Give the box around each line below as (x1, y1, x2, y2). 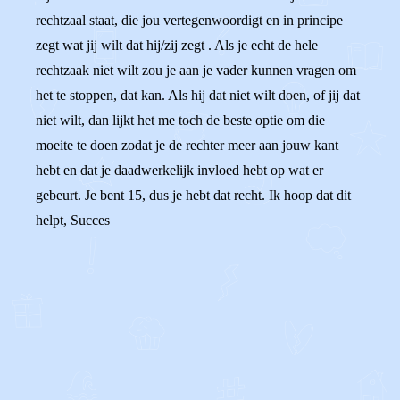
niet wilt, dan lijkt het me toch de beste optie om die (36, 112, 325, 128)
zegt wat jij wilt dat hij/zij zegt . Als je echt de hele (36, 37, 318, 53)
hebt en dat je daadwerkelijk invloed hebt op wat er (36, 162, 323, 178)
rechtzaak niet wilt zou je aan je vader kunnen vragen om (36, 62, 356, 78)
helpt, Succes (36, 212, 110, 228)
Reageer (79, 358, 125, 373)
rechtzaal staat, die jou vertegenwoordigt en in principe (36, 12, 343, 28)
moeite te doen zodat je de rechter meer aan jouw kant (36, 137, 338, 153)
